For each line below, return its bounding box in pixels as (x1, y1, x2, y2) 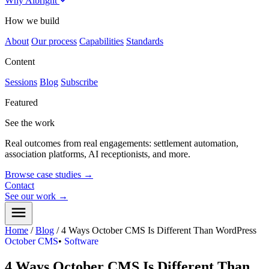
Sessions (5, 77, 37, 87)
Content (5, 56, 35, 67)
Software (64, 236, 98, 246)
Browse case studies (5, 169, 81, 180)
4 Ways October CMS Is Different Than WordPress (61, 225, 256, 235)
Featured (5, 97, 38, 107)
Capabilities (79, 36, 124, 46)
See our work (5, 191, 58, 201)
